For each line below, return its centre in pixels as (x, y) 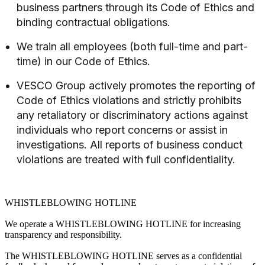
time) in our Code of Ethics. (83, 61)
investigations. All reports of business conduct (130, 144)
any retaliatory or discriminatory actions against (132, 115)
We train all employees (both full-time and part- (132, 46)
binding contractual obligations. (93, 22)
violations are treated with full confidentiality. (126, 159)
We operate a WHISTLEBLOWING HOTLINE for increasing (123, 224)
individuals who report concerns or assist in (122, 130)
